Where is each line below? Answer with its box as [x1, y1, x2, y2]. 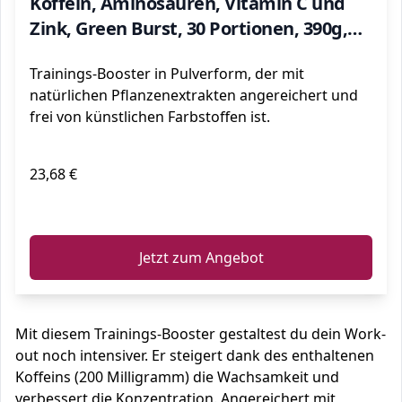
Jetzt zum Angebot [138, 248, 264, 267]
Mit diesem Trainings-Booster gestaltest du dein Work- [15, 324, 386, 344]
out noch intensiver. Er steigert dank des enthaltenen [15, 345, 374, 365]
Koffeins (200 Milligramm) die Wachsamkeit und [15, 367, 339, 387]
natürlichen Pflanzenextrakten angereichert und [30, 85, 358, 105]
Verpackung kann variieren [30, 41, 261, 66]
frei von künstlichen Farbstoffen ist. [30, 107, 270, 127]
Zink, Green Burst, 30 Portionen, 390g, [30, 16, 347, 40]
